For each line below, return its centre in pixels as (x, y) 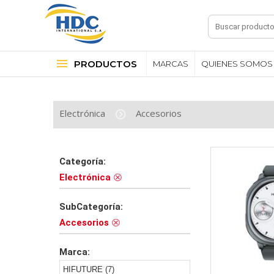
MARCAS (171, 64)
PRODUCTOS (106, 64)
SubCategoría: (91, 207)
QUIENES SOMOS (237, 64)
